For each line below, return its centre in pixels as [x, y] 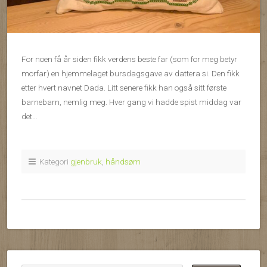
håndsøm [123, 162]
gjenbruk [86, 162]
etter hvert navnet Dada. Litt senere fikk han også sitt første [124, 88]
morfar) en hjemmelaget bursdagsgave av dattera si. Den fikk [131, 74]
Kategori [53, 162]
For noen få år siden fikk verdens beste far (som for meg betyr [129, 59]
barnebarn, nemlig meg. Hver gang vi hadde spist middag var [131, 102]
